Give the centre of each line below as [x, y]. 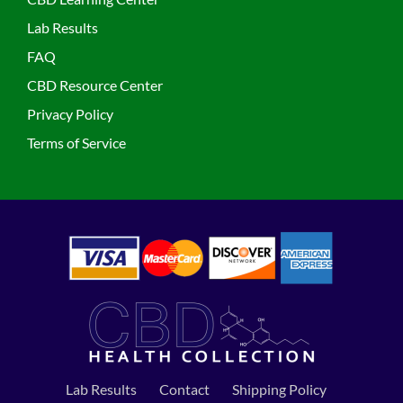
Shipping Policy [279, 389]
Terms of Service [76, 143]
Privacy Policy [70, 114]
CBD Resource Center [94, 85]
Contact [184, 389]
